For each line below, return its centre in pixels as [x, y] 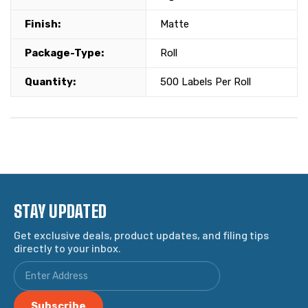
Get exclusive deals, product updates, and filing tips [141, 235]
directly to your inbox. [67, 248]
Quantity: [50, 82]
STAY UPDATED [60, 212]
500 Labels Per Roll [206, 82]
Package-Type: [64, 53]
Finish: [43, 24]
